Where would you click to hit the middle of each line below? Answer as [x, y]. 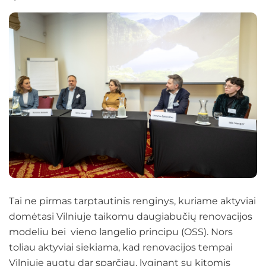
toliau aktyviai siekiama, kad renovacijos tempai [121, 247]
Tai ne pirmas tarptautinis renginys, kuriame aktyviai [132, 201]
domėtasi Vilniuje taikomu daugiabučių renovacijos [131, 216]
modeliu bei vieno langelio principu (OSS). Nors [121, 232]
